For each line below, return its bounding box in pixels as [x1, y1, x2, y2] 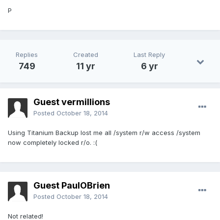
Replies [16, 51, 38, 59]
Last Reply [134, 51, 165, 59]
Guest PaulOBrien [33, 180, 110, 191]
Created [73, 51, 98, 59]
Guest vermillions [33, 97, 110, 108]
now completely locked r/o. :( [8, 138, 97, 147]
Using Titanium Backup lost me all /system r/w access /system [8, 129, 200, 137]
